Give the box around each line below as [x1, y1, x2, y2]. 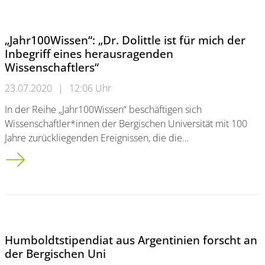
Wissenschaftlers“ [5, 59, 99, 75]
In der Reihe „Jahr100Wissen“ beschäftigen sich [5, 103, 202, 116]
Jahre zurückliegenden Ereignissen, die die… [5, 131, 189, 144]
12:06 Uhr [69, 82, 111, 95]
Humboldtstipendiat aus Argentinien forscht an [5, 232, 257, 248]
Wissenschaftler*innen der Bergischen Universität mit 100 [5, 117, 247, 130]
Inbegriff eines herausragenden [5, 46, 173, 62]
